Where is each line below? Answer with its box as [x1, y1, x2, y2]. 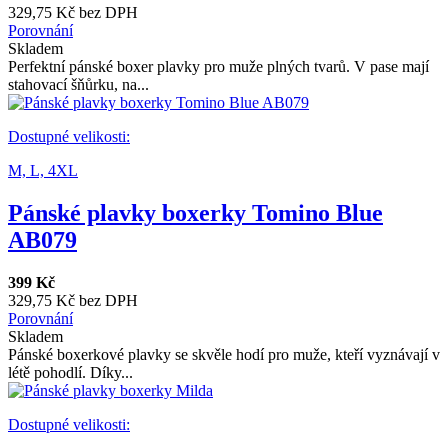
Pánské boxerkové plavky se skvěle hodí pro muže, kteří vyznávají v [8, 346, 440, 364]
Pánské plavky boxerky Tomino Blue [8, 200, 383, 227]
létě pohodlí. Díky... [8, 364, 133, 382]
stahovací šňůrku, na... [8, 76, 149, 94]
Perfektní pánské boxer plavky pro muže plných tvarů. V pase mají [8, 58, 429, 76]
